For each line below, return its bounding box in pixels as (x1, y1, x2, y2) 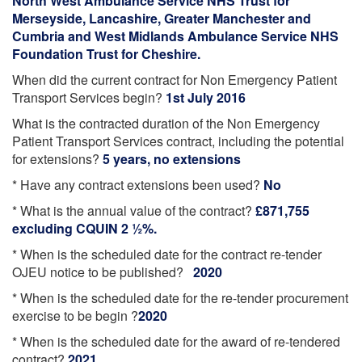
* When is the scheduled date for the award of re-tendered (12, 332, 340, 351)
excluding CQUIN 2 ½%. (12, 219, 157, 238)
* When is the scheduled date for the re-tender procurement (12, 288, 348, 307)
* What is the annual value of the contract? (12, 201, 255, 220)
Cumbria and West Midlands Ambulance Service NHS (12, 27, 339, 45)
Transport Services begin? (12, 88, 166, 107)
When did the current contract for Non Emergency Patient (12, 70, 337, 89)
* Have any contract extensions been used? (12, 175, 263, 194)
